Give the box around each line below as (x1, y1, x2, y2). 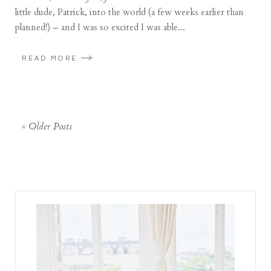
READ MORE (22, 54, 78, 62)
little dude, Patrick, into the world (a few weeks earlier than (15, 6, 244, 19)
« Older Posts (22, 119, 73, 135)
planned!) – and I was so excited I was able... (15, 21, 186, 34)
